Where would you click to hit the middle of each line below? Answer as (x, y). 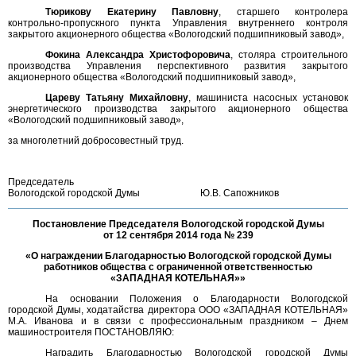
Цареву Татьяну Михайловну (117, 98)
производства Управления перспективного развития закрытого (178, 66)
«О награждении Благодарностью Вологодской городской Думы (178, 256)
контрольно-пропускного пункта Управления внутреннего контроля (178, 23)
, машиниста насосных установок (269, 98)
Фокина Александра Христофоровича (138, 55)
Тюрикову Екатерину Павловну (132, 12)
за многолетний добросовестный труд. (96, 141)
